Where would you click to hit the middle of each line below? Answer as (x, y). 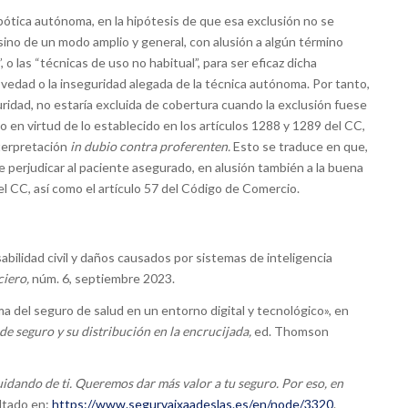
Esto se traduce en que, (301, 146)
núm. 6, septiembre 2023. (103, 278)
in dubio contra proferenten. (152, 146)
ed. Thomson (290, 331)
